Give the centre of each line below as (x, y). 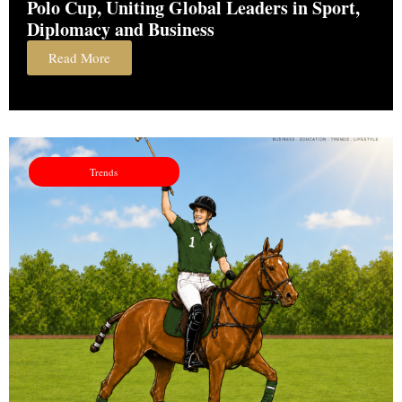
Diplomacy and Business (121, 29)
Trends (104, 171)
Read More (79, 57)
